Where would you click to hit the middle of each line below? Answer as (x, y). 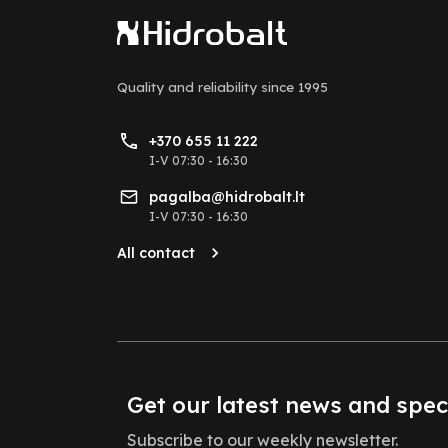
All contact (156, 253)
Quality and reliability (189, 87)
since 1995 (294, 87)
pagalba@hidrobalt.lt (227, 197)
